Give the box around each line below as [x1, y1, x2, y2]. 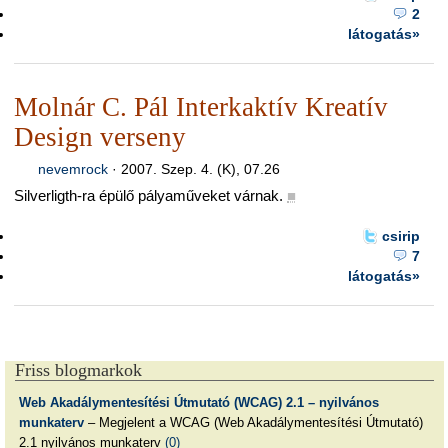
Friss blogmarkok [15, 359, 142, 380]
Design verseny [14, 122, 186, 153]
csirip [381, 228, 420, 245]
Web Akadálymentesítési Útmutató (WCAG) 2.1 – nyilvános [18, 395, 379, 411]
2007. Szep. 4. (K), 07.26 [120, 161, 280, 178]
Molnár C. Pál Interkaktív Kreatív [14, 92, 388, 123]
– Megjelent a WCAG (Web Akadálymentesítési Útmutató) [83, 415, 423, 431]
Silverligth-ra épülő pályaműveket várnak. [14, 187, 283, 205]
